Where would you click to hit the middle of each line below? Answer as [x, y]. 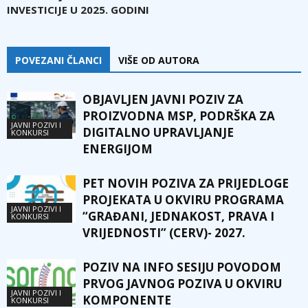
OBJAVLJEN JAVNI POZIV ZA [163, 99]
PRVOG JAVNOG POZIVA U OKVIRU [182, 283]
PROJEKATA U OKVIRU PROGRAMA [183, 199]
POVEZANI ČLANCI [58, 60]
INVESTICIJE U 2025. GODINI [78, 9]
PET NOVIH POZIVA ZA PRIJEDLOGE [186, 183]
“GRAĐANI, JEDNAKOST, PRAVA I [178, 216]
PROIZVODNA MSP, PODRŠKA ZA [179, 115]
